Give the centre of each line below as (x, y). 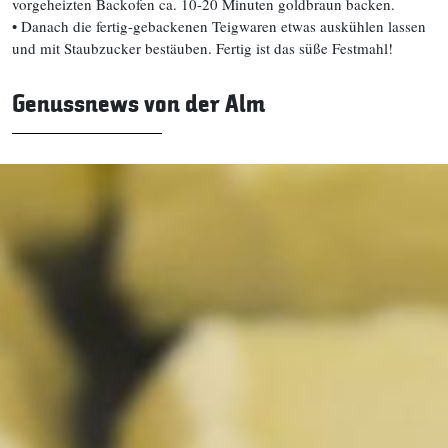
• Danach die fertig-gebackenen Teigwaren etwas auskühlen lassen (219, 26)
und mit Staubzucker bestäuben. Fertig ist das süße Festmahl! (202, 48)
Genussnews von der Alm (138, 104)
